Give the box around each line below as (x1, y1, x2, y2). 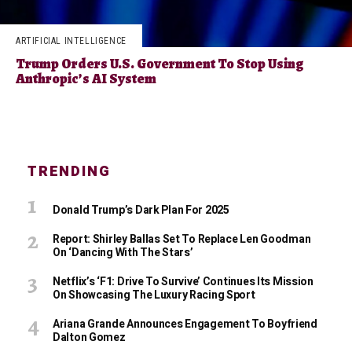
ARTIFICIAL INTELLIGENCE (16, 35, 126, 46)
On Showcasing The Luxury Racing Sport (53, 287, 255, 303)
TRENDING (27, 161, 111, 182)
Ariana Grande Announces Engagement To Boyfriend (53, 316, 317, 332)
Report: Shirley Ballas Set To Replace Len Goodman (53, 231, 311, 247)
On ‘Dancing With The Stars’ (53, 244, 193, 261)
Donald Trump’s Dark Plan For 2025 (53, 202, 229, 218)
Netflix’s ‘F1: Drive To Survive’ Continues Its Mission (53, 273, 313, 290)
